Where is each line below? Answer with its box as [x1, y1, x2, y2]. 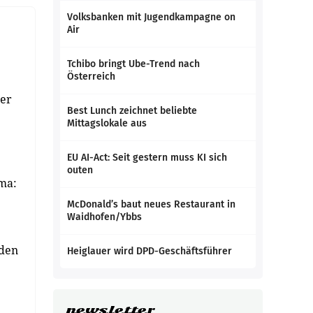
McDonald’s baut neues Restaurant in [67, 198, 235, 210]
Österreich [67, 71, 115, 82]
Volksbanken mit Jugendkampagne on [67, 11, 235, 23]
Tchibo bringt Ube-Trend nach [67, 58, 200, 70]
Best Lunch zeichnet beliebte [67, 105, 197, 117]
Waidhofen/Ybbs [67, 211, 142, 223]
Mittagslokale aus [67, 117, 147, 129]
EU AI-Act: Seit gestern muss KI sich [67, 152, 227, 163]
